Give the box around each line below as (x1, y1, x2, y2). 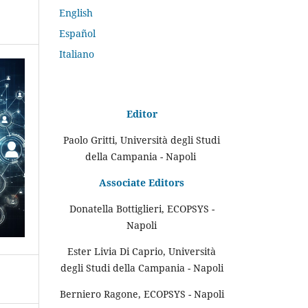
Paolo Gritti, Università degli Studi (63, 133, 220, 146)
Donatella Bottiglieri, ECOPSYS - (69, 201, 214, 215)
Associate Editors (99, 175, 184, 189)
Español (59, 26, 96, 40)
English (59, 5, 93, 19)
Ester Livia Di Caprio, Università (67, 244, 216, 258)
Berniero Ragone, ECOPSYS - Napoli (59, 287, 224, 300)
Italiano (59, 47, 94, 60)
